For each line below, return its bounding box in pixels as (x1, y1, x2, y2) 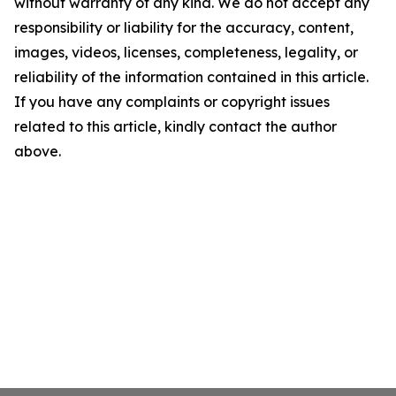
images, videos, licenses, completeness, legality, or (14, 43, 358, 61)
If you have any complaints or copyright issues (14, 93, 330, 110)
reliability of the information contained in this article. (14, 68, 369, 86)
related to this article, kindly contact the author (14, 118, 337, 135)
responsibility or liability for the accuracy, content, (14, 19, 354, 36)
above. (14, 142, 61, 160)
